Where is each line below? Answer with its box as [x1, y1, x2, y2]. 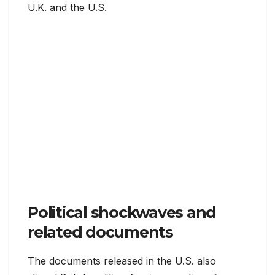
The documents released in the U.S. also [28, 254, 216, 267]
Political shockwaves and [28, 203, 216, 222]
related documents [28, 222, 173, 241]
